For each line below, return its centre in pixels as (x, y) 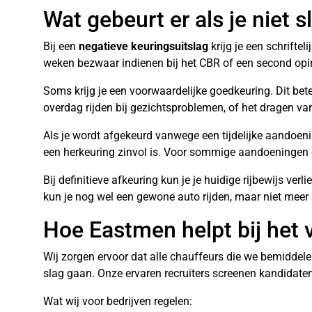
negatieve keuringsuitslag (143, 46)
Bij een (61, 46)
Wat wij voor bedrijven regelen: (118, 301)
